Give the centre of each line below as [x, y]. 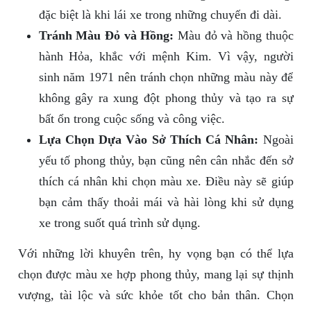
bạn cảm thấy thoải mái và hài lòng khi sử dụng [166, 202]
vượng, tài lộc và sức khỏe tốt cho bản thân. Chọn [155, 295]
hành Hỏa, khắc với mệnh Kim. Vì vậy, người [166, 57]
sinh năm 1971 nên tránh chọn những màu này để [166, 77]
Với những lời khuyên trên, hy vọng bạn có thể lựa [155, 254]
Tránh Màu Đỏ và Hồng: [106, 36]
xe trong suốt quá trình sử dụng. [119, 223]
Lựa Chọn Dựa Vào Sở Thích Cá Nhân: [149, 140]
